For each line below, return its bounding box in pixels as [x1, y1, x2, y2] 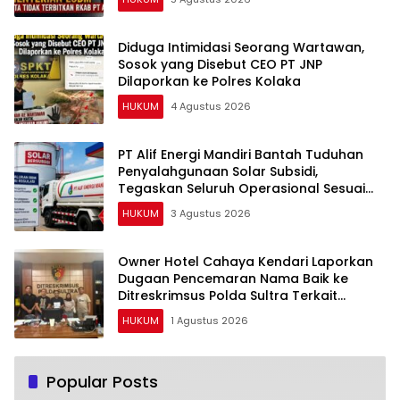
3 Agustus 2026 [171, 206, 251, 221]
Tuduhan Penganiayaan [118, 304, 273, 322]
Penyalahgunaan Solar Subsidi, [118, 162, 318, 181]
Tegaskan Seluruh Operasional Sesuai [118, 179, 365, 198]
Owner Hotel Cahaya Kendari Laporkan [118, 253, 373, 271]
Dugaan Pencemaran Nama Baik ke [118, 270, 348, 288]
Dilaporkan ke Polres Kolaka [118, 72, 301, 91]
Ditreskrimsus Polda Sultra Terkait [118, 287, 337, 305]
